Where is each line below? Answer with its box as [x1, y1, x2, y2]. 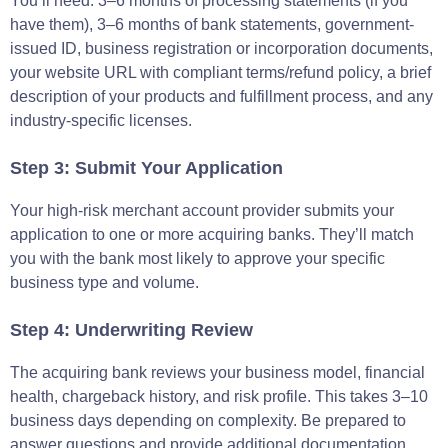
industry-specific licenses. [10, 111, 192, 129]
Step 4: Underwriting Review [10, 319, 253, 340]
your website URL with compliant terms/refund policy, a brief [10, 63, 431, 81]
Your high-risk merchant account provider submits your [10, 201, 394, 219]
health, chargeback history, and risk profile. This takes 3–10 [10, 387, 428, 405]
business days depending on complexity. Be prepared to [10, 411, 406, 429]
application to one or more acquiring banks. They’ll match [10, 225, 414, 243]
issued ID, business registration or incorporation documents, [10, 39, 433, 57]
